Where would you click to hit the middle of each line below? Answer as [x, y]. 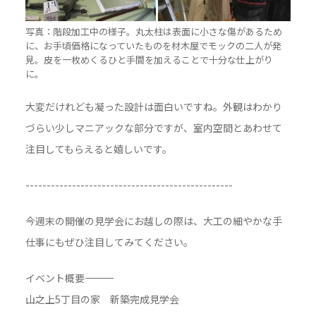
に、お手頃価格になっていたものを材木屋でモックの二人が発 [153, 46]
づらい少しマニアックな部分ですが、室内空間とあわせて [153, 128]
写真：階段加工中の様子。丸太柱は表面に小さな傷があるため [153, 32]
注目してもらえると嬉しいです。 [98, 149]
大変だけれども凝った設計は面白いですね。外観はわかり [153, 107]
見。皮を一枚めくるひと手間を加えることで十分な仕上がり [149, 60]
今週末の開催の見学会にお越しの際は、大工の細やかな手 [153, 221]
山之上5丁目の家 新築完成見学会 [102, 299]
